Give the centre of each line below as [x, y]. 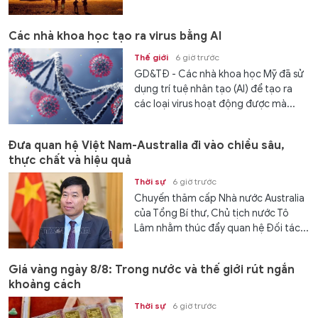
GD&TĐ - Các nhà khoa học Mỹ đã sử [219, 74]
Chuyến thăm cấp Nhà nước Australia [220, 198]
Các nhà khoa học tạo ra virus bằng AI [115, 36]
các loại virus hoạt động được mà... [215, 104]
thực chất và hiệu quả [70, 160]
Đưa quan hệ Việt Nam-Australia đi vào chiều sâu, [147, 145]
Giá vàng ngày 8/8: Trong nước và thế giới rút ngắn [152, 270]
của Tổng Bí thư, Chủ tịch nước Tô [212, 213]
